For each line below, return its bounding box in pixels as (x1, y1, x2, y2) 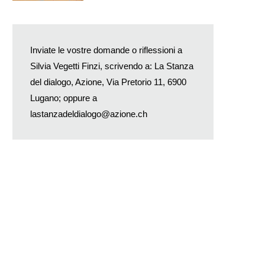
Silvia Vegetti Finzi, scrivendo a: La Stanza (30, 60, 193, 71)
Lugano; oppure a (30, 92, 97, 103)
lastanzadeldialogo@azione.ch (30, 108, 147, 119)
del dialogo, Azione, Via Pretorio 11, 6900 (30, 76, 186, 87)
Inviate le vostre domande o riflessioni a (30, 44, 182, 55)
